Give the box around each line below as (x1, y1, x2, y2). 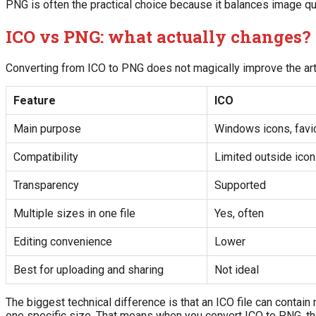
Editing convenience (13, 235, 112, 249)
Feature (13, 94, 56, 108)
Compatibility (13, 150, 78, 164)
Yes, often (214, 207, 264, 221)
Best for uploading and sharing (13, 263, 164, 277)
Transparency (13, 178, 79, 193)
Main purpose (13, 122, 81, 136)
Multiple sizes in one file (13, 207, 135, 221)
